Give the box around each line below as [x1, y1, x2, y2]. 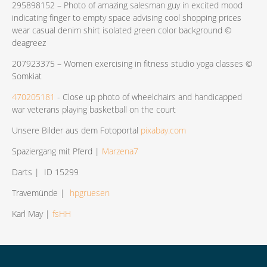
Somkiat [12, 70, 42, 82]
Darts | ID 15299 [12, 166, 79, 178]
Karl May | [12, 207, 52, 219]
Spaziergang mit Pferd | [12, 145, 102, 157]
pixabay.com [141, 124, 186, 136]
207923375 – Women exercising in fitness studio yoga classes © [12, 57, 253, 69]
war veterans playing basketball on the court [12, 103, 176, 115]
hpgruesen [70, 187, 110, 198]
